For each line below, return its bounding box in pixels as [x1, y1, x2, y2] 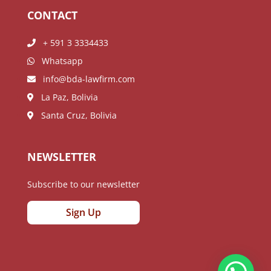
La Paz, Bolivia [33, 91, 98, 103]
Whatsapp [34, 54, 83, 67]
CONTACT [27, 7, 77, 22]
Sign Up [65, 205, 101, 219]
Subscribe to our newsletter [27, 178, 140, 190]
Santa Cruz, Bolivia [33, 109, 117, 121]
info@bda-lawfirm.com [35, 73, 135, 85]
